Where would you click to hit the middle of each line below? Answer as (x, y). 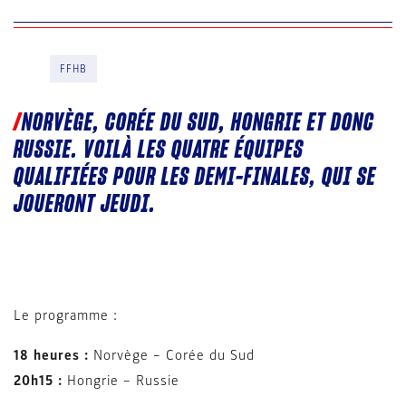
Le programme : (66, 315)
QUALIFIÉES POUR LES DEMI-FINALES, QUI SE (195, 178)
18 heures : (51, 355)
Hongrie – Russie (121, 381)
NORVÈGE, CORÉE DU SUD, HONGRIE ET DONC (198, 123)
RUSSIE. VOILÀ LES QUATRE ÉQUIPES (159, 150)
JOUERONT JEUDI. (85, 205)
